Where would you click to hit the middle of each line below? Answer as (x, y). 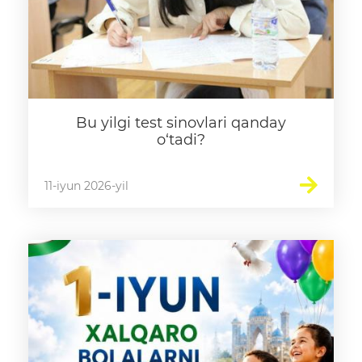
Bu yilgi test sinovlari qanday (181, 123)
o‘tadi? (181, 140)
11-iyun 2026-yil (86, 186)
